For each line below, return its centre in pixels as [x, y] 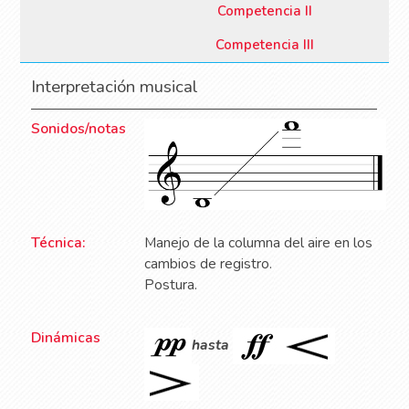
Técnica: [58, 243]
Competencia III [265, 45]
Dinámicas [66, 338]
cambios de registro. [209, 264]
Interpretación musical [115, 87]
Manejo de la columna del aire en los [259, 243]
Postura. [171, 285]
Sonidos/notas [79, 129]
